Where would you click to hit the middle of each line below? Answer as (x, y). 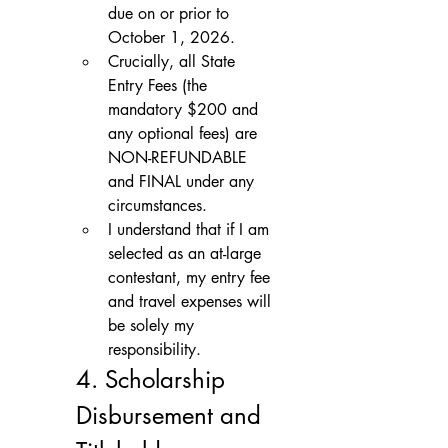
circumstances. (157, 205)
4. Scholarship (150, 379)
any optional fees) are (182, 133)
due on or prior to (168, 13)
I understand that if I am (188, 229)
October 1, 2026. (171, 37)
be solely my (151, 325)
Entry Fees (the (157, 85)
